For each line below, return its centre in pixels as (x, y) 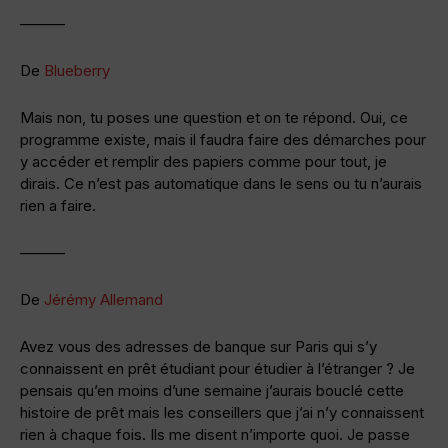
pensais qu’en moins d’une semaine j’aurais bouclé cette (212, 390)
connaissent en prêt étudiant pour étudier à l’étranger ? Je (217, 368)
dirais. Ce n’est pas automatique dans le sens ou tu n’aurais (221, 183)
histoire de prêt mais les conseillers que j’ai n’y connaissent (222, 412)
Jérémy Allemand (103, 299)
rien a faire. (58, 205)
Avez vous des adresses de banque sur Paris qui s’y (198, 346)
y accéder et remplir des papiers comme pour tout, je (203, 161)
